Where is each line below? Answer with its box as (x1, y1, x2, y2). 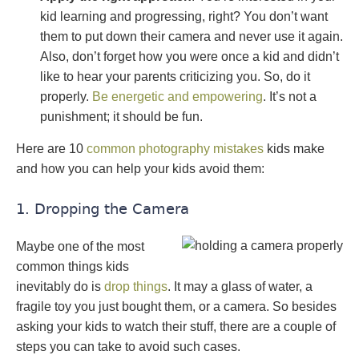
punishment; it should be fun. (40, 110, 203, 123)
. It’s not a (263, 90, 317, 103)
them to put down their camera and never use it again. (40, 30, 343, 43)
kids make (264, 142, 325, 155)
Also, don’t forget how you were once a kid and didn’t (40, 50, 339, 63)
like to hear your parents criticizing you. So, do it (40, 70, 310, 83)
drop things (104, 280, 167, 293)
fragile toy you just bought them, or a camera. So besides (16, 300, 337, 313)
